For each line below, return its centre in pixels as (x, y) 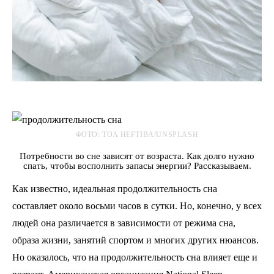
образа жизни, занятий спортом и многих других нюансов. (135, 240)
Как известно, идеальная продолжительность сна (115, 189)
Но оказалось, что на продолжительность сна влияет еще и (135, 257)
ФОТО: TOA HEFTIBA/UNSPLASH (137, 135)
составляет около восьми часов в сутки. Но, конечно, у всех (137, 206)
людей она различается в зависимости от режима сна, (124, 223)
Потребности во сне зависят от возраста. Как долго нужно (137, 156)
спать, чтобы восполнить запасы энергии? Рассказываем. (137, 166)
